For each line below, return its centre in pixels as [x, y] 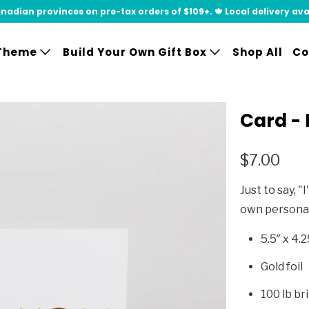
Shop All [257, 52]
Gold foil [282, 266]
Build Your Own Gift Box [136, 52]
